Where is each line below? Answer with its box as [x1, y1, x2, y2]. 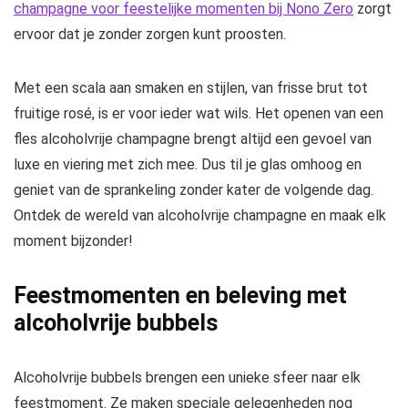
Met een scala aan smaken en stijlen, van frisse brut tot [14, 79, 368, 97]
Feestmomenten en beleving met [14, 282, 347, 310]
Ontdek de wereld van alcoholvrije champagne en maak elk [14, 207, 386, 225]
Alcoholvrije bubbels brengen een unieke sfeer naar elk [14, 369, 361, 387]
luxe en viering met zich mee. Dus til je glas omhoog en [14, 156, 362, 174]
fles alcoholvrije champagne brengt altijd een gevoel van [14, 130, 372, 148]
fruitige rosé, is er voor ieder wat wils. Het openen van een [14, 105, 383, 123]
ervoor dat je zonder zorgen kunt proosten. [14, 25, 286, 44]
